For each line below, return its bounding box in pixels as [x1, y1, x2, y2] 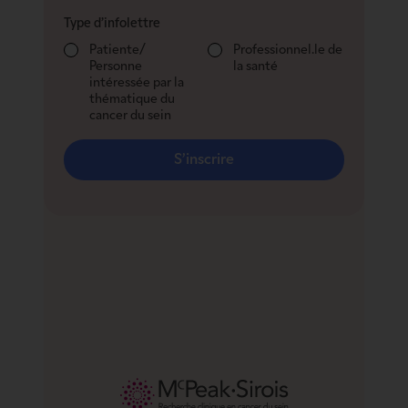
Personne [88, 60, 142, 75]
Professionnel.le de [232, 44, 342, 58]
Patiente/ [88, 44, 146, 58]
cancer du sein [88, 109, 171, 124]
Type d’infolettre [63, 17, 160, 32]
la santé [232, 60, 278, 75]
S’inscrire [174, 152, 234, 168]
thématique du [88, 93, 175, 107]
